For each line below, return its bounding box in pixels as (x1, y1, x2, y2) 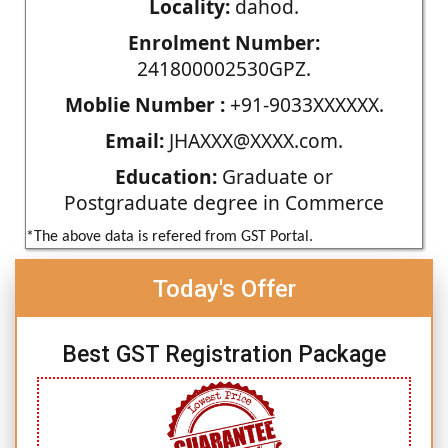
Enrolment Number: (128, 28, 320, 56)
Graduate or (217, 162, 333, 190)
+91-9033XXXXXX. (224, 90, 384, 118)
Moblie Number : (64, 90, 225, 118)
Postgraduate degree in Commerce (64, 188, 384, 216)
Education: (115, 162, 217, 190)
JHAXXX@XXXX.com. (164, 126, 343, 154)
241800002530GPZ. (137, 54, 311, 82)
